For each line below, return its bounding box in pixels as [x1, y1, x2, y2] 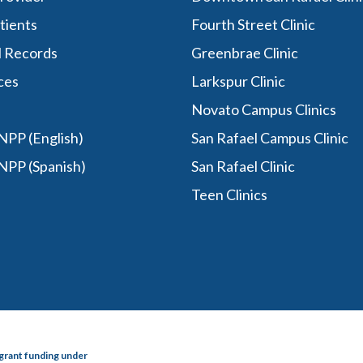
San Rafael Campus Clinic [190, 129, 348, 147]
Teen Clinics [190, 186, 267, 203]
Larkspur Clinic [190, 72, 285, 90]
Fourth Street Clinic [190, 15, 315, 33]
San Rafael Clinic [190, 157, 295, 175]
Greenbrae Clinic [190, 44, 298, 62]
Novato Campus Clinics [190, 100, 336, 118]
